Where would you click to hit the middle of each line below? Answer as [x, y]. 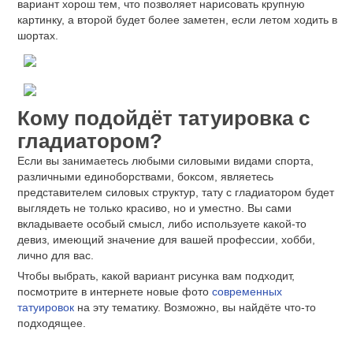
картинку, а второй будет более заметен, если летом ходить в [177, 19]
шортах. [38, 35]
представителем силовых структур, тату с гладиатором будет [176, 192]
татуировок [46, 307]
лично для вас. [56, 255]
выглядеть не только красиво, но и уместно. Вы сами [154, 208]
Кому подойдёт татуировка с [163, 118]
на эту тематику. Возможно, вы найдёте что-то [195, 307]
